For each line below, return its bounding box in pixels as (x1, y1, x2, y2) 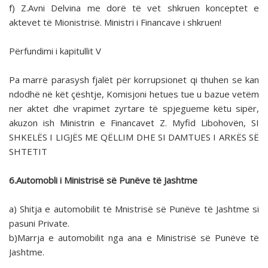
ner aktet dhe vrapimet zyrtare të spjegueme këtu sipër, (9, 102, 259, 115)
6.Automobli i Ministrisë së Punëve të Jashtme (9, 174, 197, 187)
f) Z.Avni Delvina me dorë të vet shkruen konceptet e (9, 2, 259, 14)
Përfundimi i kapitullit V (9, 45, 101, 57)
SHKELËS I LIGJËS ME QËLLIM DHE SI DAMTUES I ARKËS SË (9, 131, 259, 144)
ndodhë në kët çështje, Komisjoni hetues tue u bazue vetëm (9, 88, 259, 100)
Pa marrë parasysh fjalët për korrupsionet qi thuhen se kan (9, 74, 259, 86)
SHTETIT (9, 145, 47, 158)
